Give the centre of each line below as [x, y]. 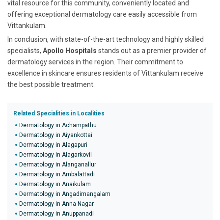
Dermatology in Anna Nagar [56, 204]
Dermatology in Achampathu [58, 125]
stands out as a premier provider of [152, 51]
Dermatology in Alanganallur [58, 165]
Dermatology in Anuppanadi [56, 214]
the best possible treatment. [51, 84]
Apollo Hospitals [70, 51]
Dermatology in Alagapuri [53, 145]
